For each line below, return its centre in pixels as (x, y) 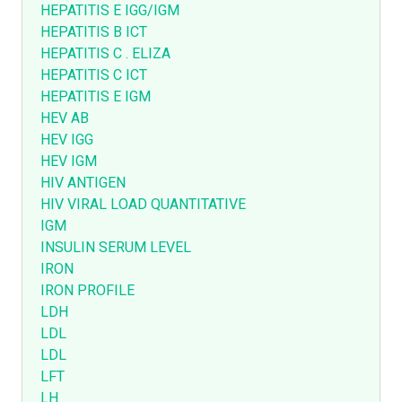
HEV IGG (67, 140)
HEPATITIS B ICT (94, 32)
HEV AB (65, 118)
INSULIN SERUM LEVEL (116, 248)
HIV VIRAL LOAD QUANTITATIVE (143, 205)
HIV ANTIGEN (83, 183)
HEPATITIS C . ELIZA (105, 54)
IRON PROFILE (87, 291)
